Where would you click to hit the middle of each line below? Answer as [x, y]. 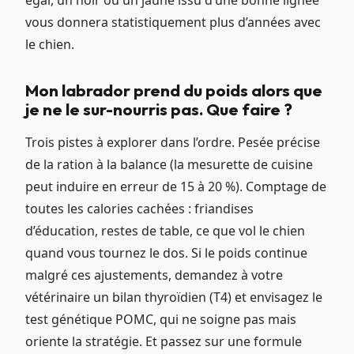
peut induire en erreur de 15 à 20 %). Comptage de [176, 187]
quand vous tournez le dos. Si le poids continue [166, 253]
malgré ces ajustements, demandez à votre [154, 275]
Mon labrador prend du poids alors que [174, 90]
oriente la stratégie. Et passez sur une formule [164, 342]
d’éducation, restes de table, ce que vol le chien [165, 231]
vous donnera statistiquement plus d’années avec [173, 23]
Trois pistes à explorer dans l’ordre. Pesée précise [173, 143]
